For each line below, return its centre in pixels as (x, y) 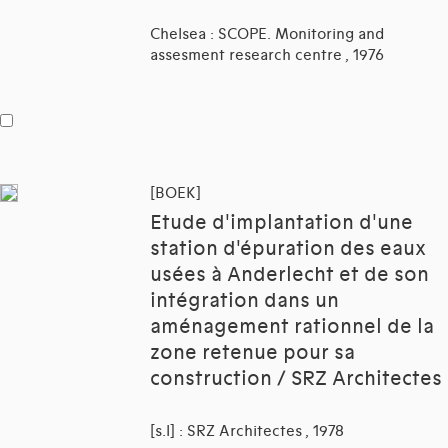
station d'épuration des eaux (288, 249)
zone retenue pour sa (252, 353)
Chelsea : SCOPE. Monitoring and (267, 34)
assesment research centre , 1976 (267, 55)
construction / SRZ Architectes (296, 379)
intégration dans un (244, 301)
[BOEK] (175, 193)
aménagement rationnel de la (292, 327)
